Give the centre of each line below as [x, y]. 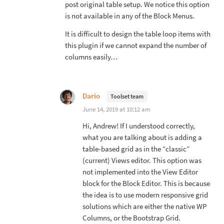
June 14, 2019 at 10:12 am [116, 109]
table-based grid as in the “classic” [136, 149]
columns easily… [91, 57]
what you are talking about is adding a [142, 137]
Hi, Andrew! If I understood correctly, [139, 126]
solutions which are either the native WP [144, 206]
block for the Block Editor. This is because [146, 183]
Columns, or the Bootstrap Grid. [131, 218]
